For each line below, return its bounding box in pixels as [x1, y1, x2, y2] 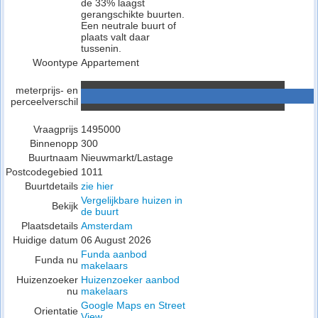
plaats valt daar [81, 31, 150, 43]
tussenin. [81, 43, 121, 54]
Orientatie [34, 305, 78, 317]
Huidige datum [13, 234, 78, 246]
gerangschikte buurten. [81, 9, 185, 20]
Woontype [33, 57, 78, 68]
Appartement [81, 57, 139, 68]
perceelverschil [11, 96, 78, 107]
